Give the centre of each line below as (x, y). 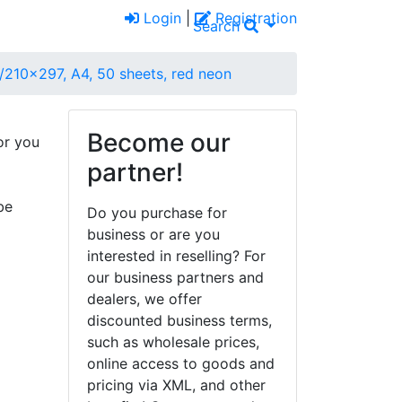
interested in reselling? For (176, 255)
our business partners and (175, 277)
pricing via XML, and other (176, 385)
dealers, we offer (144, 298)
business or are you (153, 234)
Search (219, 26)
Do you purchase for (157, 212)
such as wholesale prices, (173, 341)
